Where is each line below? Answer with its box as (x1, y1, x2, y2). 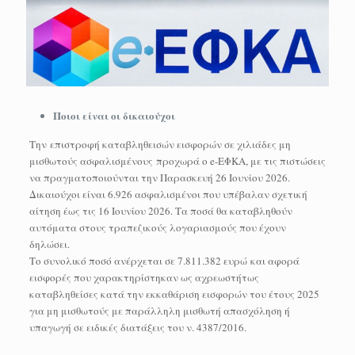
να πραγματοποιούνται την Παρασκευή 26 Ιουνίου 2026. (29, 170, 290, 185)
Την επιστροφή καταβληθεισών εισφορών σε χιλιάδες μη (29, 136, 291, 151)
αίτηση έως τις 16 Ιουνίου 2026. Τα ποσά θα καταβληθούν (29, 203, 292, 218)
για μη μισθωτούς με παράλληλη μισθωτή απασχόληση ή (29, 303, 290, 318)
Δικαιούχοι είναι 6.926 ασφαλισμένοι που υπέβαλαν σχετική (29, 186, 307, 201)
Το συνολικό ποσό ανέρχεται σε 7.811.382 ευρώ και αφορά (29, 253, 300, 268)
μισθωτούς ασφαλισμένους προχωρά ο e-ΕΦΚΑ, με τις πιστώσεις (29, 153, 326, 168)
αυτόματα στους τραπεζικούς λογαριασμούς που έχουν (29, 219, 286, 235)
